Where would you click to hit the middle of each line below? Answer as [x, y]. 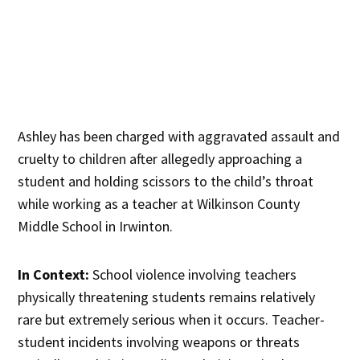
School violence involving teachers [193, 274]
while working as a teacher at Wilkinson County [159, 203]
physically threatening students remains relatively [167, 297]
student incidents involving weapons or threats [159, 342]
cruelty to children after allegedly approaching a [160, 158]
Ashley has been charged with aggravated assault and [179, 136]
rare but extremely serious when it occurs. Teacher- [172, 319]
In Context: [54, 274]
